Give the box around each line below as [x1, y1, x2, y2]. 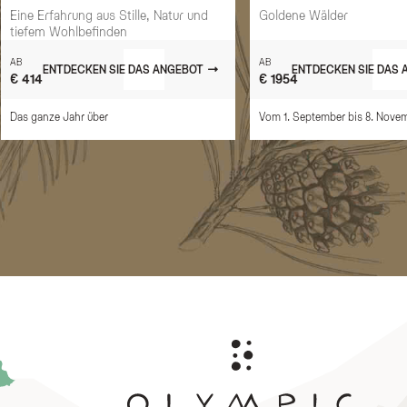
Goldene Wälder [259, 6, 349, 23]
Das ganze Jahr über [10, 109, 109, 123]
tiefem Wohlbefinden [10, 23, 128, 39]
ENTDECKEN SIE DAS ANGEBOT [43, 62, 204, 75]
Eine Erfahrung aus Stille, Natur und [10, 6, 209, 23]
